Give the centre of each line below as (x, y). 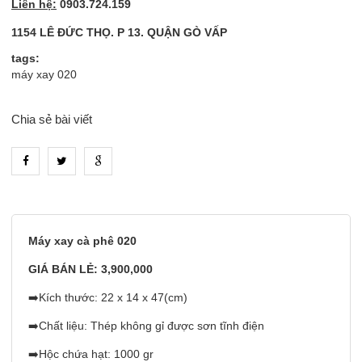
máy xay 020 (44, 75)
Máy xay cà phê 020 (82, 241)
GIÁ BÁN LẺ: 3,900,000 (90, 269)
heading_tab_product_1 (181, 201)
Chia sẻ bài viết (52, 119)
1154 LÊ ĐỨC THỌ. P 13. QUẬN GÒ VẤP (119, 32)
